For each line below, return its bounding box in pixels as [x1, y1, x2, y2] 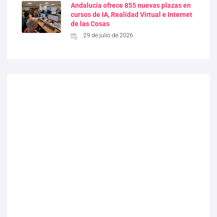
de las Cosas [71, 20, 110, 28]
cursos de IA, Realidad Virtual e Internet [71, 11, 193, 19]
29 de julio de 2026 [83, 32, 134, 39]
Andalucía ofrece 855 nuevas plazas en [71, 1, 191, 10]
